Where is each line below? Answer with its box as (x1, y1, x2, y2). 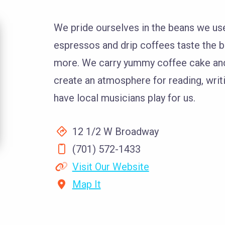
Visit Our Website (72, 161, 149, 173)
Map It (72, 178, 101, 190)
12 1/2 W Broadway (69, 126, 159, 138)
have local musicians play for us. (53, 92, 195, 104)
